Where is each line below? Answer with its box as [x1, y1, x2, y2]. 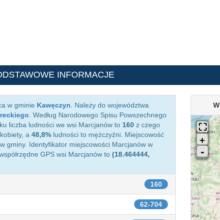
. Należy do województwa [71, 101, 149, 109]
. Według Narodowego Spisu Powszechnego [29, 111, 166, 119]
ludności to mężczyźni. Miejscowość [51, 131, 164, 138]
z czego [134, 121, 160, 129]
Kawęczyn [37, 101, 71, 109]
